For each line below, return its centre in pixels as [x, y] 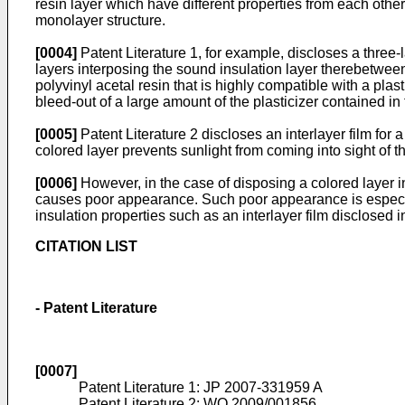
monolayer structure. [100, 20]
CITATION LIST [86, 246]
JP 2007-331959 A [263, 387]
